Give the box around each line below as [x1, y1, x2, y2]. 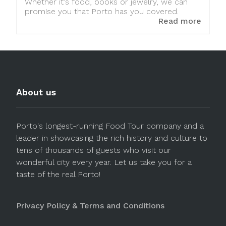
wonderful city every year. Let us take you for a [16, 157, 192, 167]
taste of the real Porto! [16, 169, 100, 179]
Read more [158, 16, 201, 26]
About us [16, 86, 56, 97]
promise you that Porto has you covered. [25, 6, 179, 16]
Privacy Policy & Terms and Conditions [16, 200, 164, 210]
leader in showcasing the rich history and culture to [16, 133, 207, 143]
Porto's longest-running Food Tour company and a [16, 121, 204, 131]
